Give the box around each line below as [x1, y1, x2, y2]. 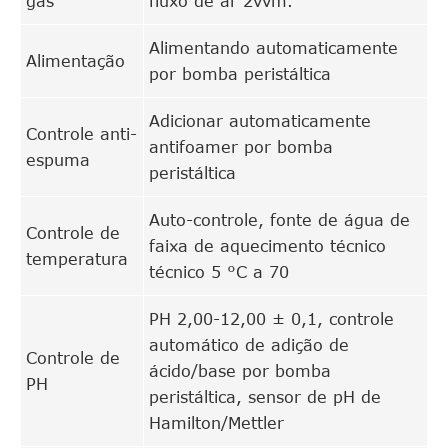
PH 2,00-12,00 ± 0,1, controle [149, 309, 394, 328]
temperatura [26, 249, 128, 268]
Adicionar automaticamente [149, 111, 371, 130]
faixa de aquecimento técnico [149, 236, 386, 255]
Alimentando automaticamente [149, 38, 398, 57]
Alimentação [26, 51, 125, 70]
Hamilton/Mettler [149, 413, 284, 432]
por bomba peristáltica [149, 64, 331, 83]
